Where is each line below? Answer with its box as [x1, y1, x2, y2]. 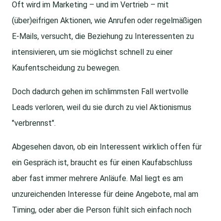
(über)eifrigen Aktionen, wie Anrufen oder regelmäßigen [12, 16, 202, 26]
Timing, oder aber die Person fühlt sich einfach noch [12, 205, 191, 215]
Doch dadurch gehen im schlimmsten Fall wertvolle [12, 87, 188, 97]
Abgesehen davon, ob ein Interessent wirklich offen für [12, 142, 202, 152]
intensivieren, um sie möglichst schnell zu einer [12, 47, 173, 57]
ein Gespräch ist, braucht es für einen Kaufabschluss [12, 158, 192, 168]
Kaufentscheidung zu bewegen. [12, 63, 120, 73]
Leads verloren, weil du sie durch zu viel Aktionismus [12, 103, 191, 112]
